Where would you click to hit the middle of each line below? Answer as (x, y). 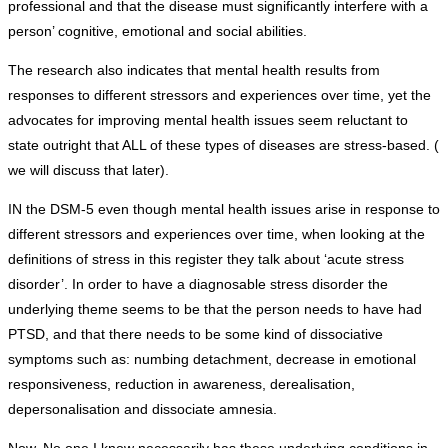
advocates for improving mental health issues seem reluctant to (208, 120)
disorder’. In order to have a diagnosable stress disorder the (198, 284)
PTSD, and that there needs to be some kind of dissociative (195, 334)
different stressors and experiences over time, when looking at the (216, 234)
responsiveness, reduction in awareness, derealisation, (181, 384)
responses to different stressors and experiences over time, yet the (219, 95)
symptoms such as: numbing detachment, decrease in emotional (212, 359)
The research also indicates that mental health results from (194, 70)
